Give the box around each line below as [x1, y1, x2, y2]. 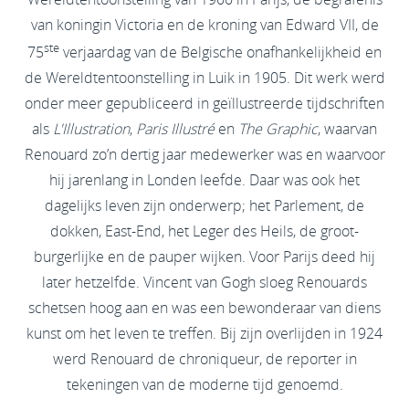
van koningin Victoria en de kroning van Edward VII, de [30, 15, 379, 36]
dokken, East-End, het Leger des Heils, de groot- [50, 221, 359, 242]
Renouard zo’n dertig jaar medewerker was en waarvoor [24, 144, 385, 165]
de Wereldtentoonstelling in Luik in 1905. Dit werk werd [24, 68, 385, 89]
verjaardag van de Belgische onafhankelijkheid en [59, 42, 382, 63]
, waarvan [318, 119, 377, 140]
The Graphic [238, 119, 318, 140]
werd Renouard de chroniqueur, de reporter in [52, 349, 357, 370]
